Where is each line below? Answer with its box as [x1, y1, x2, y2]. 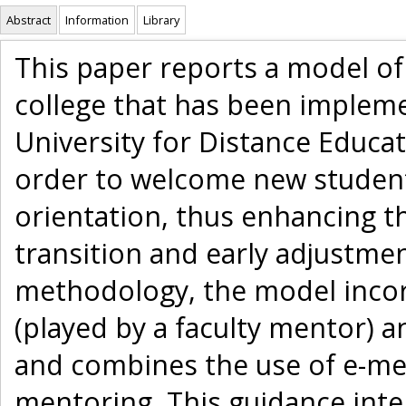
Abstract [6, 12, 51, 29]
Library [143, 12, 179, 29]
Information [65, 12, 129, 29]
